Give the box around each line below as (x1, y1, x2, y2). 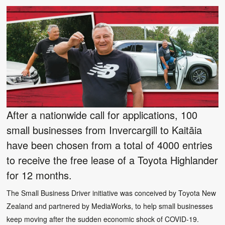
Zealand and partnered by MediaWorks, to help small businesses (7, 200, 213, 211)
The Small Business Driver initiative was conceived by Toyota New (7, 187, 216, 198)
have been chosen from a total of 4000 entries (7, 137, 213, 152)
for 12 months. (7, 167, 72, 182)
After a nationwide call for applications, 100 (7, 107, 198, 122)
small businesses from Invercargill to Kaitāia (7, 122, 202, 137)
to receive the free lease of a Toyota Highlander (7, 152, 218, 167)
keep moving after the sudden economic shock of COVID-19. (7, 213, 199, 224)
